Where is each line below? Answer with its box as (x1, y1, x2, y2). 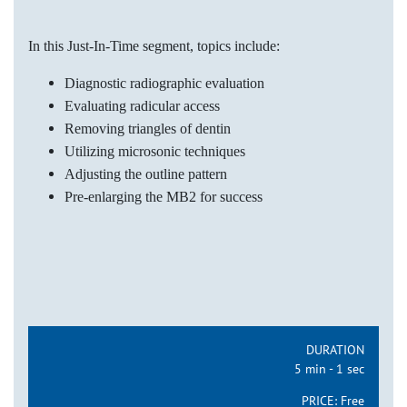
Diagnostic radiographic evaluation (65, 74, 264, 91)
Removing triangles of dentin (65, 120, 231, 136)
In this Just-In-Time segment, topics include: (28, 37, 280, 54)
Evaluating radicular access (65, 97, 220, 114)
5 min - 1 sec (294, 360, 364, 377)
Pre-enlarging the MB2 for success (65, 188, 263, 204)
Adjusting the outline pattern (65, 165, 227, 182)
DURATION (306, 341, 364, 358)
